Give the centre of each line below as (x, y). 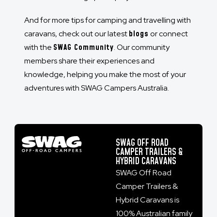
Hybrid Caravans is (147, 200)
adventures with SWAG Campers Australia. (97, 88)
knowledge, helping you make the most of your (105, 75)
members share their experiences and (89, 61)
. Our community (142, 47)
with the (39, 47)
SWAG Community (84, 48)
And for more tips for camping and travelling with (108, 20)
